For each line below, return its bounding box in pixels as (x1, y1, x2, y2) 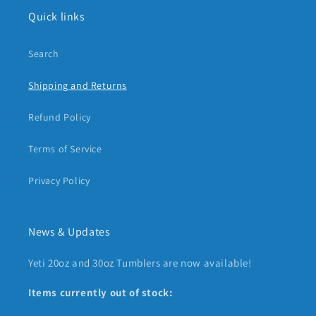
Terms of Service (28, 142, 102, 156)
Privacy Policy (28, 174, 90, 188)
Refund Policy (28, 111, 91, 124)
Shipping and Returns (28, 79, 127, 92)
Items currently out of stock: (28, 286, 173, 300)
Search (28, 47, 59, 61)
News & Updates (28, 224, 111, 240)
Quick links (28, 9, 85, 25)
